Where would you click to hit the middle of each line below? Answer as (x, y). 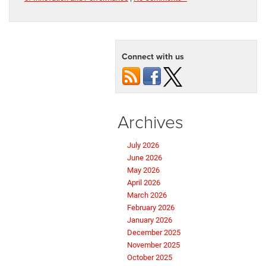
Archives (151, 121)
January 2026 (150, 220)
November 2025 (153, 245)
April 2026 (144, 182)
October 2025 (150, 257)
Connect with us (153, 56)
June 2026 (145, 157)
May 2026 (143, 170)
